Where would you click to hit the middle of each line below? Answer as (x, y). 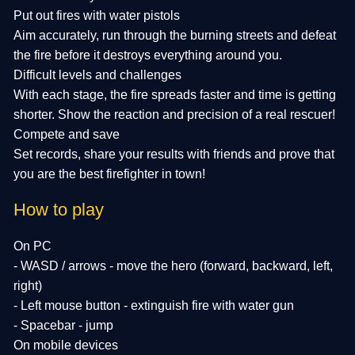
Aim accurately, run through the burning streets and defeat (175, 35)
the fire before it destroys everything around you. (148, 55)
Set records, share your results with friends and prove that (174, 154)
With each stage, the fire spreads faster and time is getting (175, 94)
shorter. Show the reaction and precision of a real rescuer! (175, 114)
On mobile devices (66, 345)
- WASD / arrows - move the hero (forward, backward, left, (174, 265)
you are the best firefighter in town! (110, 174)
